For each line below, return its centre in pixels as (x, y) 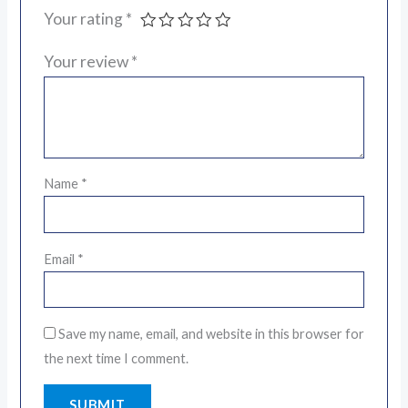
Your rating (84, 19)
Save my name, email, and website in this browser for (211, 333)
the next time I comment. (116, 358)
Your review (87, 62)
